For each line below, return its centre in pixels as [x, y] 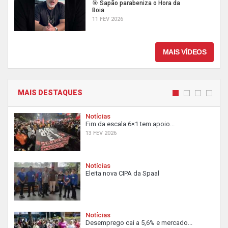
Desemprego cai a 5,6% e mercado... [139, 223]
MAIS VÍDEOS [184, 52]
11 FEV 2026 [108, 19]
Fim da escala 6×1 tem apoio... [130, 124]
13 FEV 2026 [101, 133]
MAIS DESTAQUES [50, 93]
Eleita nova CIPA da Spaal [122, 173]
